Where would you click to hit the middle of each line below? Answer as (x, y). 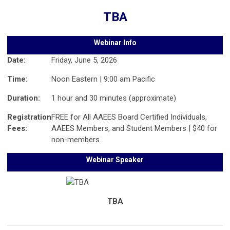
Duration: (24, 98)
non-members (75, 140)
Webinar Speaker (115, 160)
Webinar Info (115, 43)
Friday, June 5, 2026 (84, 60)
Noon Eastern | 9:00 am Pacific (103, 79)
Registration (29, 117)
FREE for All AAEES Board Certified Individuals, (129, 117)
